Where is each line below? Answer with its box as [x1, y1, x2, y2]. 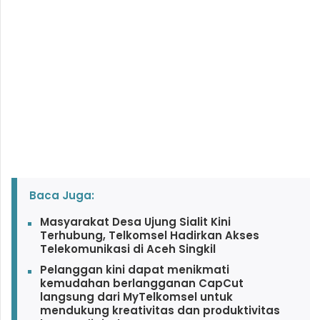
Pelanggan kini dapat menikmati [39, 262, 229, 278]
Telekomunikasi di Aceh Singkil [39, 241, 216, 257]
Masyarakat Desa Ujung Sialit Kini [39, 214, 231, 230]
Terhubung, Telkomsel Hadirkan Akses [39, 228, 259, 244]
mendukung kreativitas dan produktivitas [39, 303, 280, 319]
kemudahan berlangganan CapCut [39, 276, 244, 291]
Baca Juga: [29, 188, 94, 204]
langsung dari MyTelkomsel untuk [39, 289, 233, 305]
